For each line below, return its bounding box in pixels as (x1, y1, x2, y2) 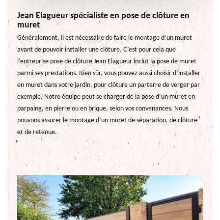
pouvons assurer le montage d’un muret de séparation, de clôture (17, 117, 197, 125)
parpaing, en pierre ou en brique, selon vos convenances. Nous (17, 105, 188, 113)
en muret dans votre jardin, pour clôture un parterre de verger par (17, 82, 200, 89)
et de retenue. (17, 129, 57, 137)
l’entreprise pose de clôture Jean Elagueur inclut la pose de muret (17, 58, 196, 66)
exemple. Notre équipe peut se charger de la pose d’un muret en (17, 93, 195, 101)
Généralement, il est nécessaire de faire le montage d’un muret (17, 34, 192, 42)
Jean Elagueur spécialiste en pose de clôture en (17, 11, 190, 21)
